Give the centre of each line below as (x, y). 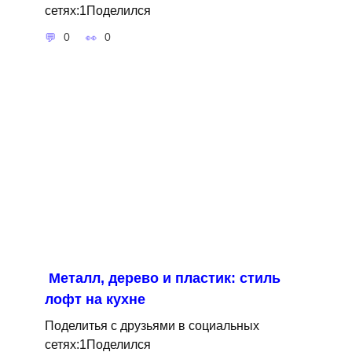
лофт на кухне (95, 299)
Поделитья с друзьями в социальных (152, 325)
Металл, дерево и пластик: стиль (164, 278)
